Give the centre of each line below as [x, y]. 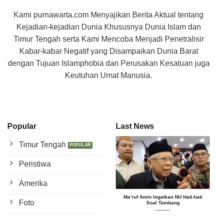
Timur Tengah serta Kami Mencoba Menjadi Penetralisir [108, 39]
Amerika [33, 184]
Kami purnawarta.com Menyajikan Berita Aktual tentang [108, 15]
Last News [135, 126]
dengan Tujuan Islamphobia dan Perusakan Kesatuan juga [108, 63]
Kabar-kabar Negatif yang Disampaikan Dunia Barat [108, 51]
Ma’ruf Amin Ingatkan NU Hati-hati [163, 197]
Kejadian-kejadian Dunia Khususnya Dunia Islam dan [108, 27]
